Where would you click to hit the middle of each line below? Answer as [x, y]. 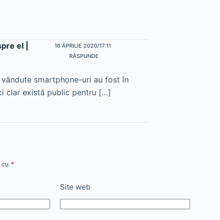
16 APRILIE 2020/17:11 [82, 45]
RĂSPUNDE [84, 56]
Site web [75, 187]
